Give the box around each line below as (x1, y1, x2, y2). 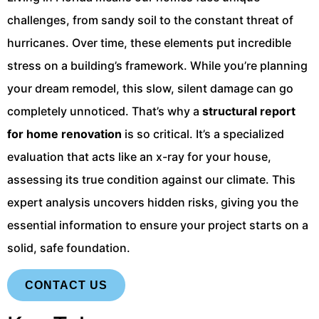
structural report (202, 104, 296, 118)
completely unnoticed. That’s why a (7, 104, 202, 118)
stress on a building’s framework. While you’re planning (7, 58, 308, 73)
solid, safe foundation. (7, 241, 130, 255)
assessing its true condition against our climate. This (7, 172, 296, 187)
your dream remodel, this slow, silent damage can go (7, 81, 293, 95)
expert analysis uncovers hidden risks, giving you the (7, 195, 298, 209)
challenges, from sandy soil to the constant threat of (7, 13, 293, 27)
